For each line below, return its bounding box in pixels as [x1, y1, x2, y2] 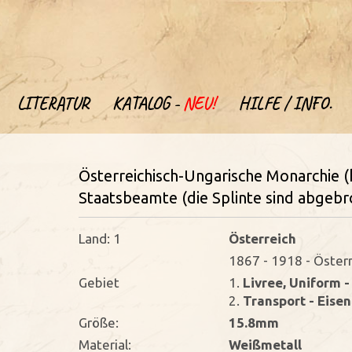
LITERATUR [16, 93, 89, 115]
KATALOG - [112, 93, 183, 115]
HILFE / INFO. [238, 93, 332, 115]
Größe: [79, 315, 119, 330]
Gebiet [79, 275, 120, 290]
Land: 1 [79, 231, 122, 246]
